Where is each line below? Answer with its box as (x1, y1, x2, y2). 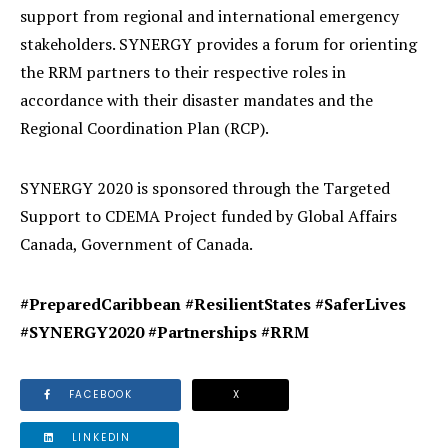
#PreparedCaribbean (20, 293, 181, 315)
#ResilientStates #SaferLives (185, 293, 406, 315)
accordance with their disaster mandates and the (20, 89, 373, 111)
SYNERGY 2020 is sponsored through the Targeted (20, 177, 390, 199)
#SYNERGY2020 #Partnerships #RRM (20, 321, 309, 343)
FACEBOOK (68, 387, 134, 402)
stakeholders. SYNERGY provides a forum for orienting (20, 33, 417, 55)
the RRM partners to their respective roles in (20, 61, 346, 83)
